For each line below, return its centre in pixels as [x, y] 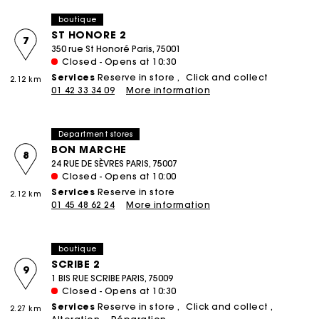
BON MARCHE [89, 150]
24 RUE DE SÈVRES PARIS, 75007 [114, 164]
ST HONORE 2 [89, 35]
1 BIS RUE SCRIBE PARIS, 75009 [112, 278]
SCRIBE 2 [76, 265]
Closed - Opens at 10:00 [119, 177]
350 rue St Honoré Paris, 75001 [116, 49]
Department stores [96, 134]
